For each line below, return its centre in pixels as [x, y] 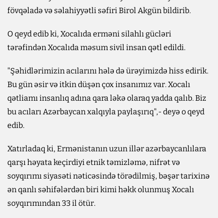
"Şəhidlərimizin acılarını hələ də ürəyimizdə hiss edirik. [108, 71]
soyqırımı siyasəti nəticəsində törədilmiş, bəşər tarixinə [109, 176]
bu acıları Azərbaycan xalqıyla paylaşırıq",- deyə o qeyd [106, 111]
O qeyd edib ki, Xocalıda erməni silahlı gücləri [89, 34]
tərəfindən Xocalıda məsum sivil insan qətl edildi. [96, 47]
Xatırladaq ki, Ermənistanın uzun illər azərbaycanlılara [107, 148]
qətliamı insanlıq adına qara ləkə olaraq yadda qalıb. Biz [107, 98]
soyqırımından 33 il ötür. [51, 203]
